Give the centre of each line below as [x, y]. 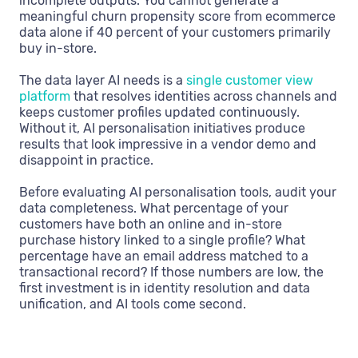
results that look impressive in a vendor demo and [168, 144]
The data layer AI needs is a [103, 80]
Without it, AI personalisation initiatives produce [162, 128]
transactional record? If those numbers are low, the [171, 272]
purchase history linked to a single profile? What [162, 240]
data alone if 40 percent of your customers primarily [175, 32]
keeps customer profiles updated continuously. [159, 112]
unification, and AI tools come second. [133, 304]
